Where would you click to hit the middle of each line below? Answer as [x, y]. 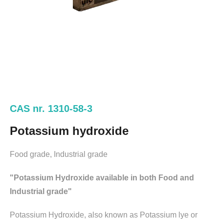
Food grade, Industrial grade [59, 154]
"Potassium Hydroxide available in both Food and [102, 177]
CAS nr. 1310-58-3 [51, 108]
